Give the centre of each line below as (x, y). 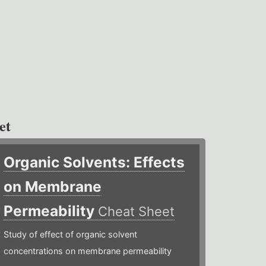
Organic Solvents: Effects (94, 162)
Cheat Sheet (137, 212)
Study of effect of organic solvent (71, 235)
